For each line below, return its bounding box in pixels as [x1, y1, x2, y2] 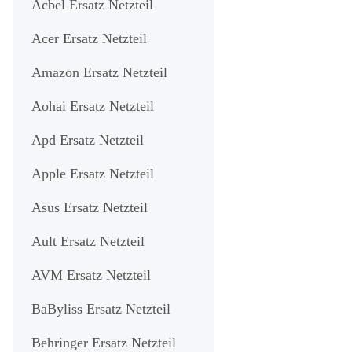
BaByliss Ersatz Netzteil [31, 300, 170, 317]
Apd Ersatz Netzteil [31, 131, 144, 148]
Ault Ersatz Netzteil [31, 233, 145, 249]
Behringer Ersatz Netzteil [31, 334, 176, 350]
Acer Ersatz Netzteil [31, 30, 147, 46]
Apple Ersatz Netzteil [31, 165, 154, 181]
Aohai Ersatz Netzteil [31, 97, 154, 114]
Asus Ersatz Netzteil [31, 199, 148, 215]
